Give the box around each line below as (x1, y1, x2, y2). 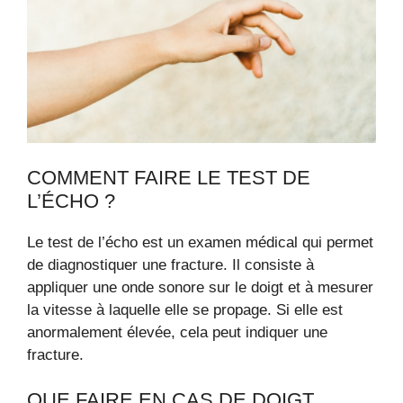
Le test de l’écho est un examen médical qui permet (27, 233, 373, 251)
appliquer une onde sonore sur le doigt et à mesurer (27, 278, 373, 296)
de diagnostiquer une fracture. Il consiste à (27, 255, 314, 273)
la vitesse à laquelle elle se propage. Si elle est (27, 300, 343, 318)
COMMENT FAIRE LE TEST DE (27, 166, 310, 189)
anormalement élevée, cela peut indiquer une (27, 323, 327, 341)
